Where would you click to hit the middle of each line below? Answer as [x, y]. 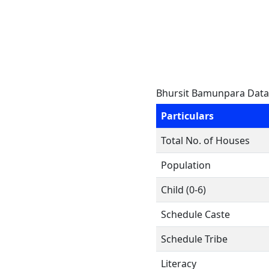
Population [186, 165]
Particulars [187, 116]
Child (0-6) [183, 190]
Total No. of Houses [205, 141]
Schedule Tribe [194, 239]
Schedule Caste [195, 214]
